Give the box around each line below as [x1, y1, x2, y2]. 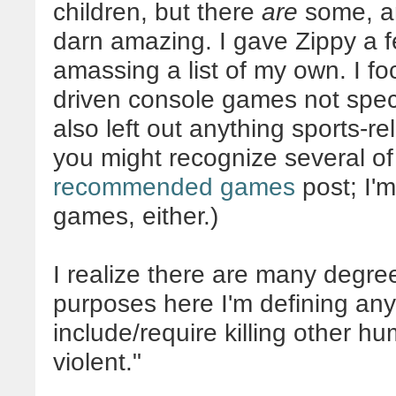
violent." [53, 347, 141, 376]
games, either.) [53, 202, 218, 230]
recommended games [53, 172, 295, 201]
